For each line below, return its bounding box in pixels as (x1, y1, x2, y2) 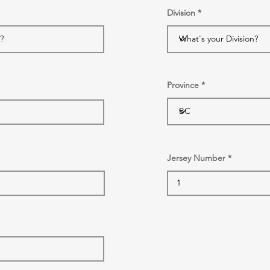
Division (167, 7, 195, 18)
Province (167, 79, 199, 90)
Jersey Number (167, 152, 225, 163)
